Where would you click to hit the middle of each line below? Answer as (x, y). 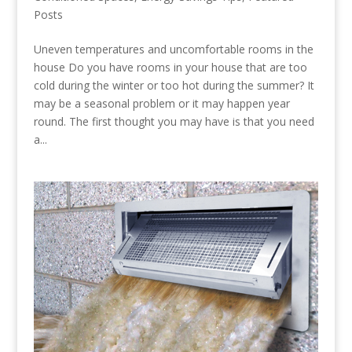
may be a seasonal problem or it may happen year (161, 103)
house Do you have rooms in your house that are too (170, 67)
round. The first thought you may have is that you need (174, 121)
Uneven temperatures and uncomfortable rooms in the (173, 49)
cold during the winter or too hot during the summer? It (174, 85)
